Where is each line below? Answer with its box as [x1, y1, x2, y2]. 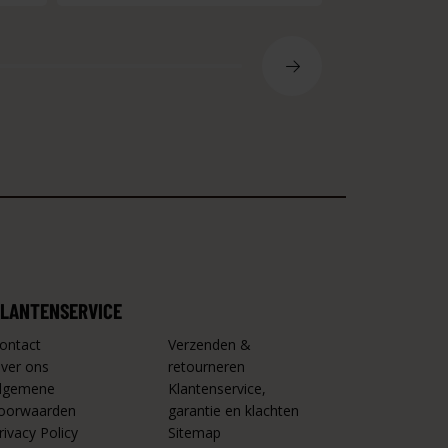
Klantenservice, [168, 379, 266, 398]
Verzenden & [168, 335, 251, 354]
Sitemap [168, 423, 221, 442]
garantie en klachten [168, 401, 299, 420]
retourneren [168, 357, 245, 376]
